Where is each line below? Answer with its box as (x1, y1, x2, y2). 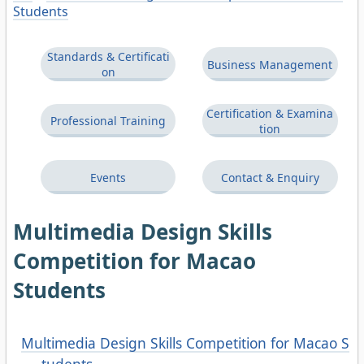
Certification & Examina (206, 105, 334, 121)
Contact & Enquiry (220, 169, 319, 185)
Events (90, 169, 126, 185)
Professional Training (50, 113, 166, 129)
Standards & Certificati (46, 49, 170, 65)
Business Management (207, 56, 333, 72)
